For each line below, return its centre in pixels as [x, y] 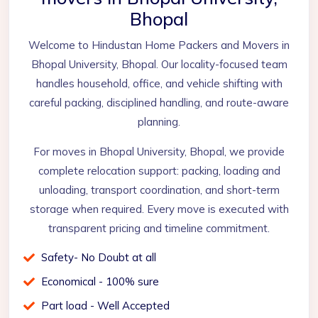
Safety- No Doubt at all [99, 257]
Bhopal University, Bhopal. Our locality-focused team [159, 64]
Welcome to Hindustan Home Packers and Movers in [159, 45]
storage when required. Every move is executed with [159, 209]
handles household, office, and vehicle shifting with [159, 83]
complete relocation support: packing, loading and [159, 171]
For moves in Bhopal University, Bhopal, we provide [159, 152]
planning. [159, 122]
